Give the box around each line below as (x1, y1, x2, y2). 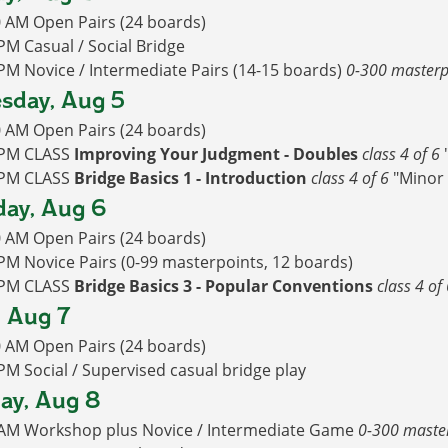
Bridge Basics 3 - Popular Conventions (73, 275, 373, 298)
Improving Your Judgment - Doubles (73, 143, 358, 166)
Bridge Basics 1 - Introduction (73, 167, 307, 190)
